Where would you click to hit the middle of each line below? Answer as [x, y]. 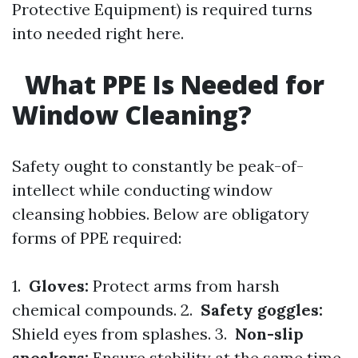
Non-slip [267, 334]
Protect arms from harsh [184, 286]
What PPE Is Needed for [171, 84]
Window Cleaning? [132, 115]
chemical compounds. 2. [104, 310]
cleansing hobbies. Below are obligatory [161, 214]
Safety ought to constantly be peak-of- [158, 166]
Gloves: [57, 286]
